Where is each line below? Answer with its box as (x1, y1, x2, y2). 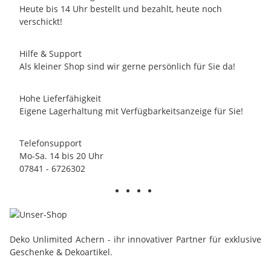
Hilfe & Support (19, 47, 82, 59)
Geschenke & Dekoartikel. (10, 246, 113, 258)
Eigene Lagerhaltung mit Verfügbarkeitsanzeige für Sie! (19, 105, 243, 117)
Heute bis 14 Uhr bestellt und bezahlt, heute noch (19, 2, 222, 15)
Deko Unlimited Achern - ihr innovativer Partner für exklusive (10, 233, 261, 245)
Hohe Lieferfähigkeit (19, 92, 101, 104)
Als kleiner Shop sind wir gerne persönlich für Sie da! (19, 60, 235, 72)
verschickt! (19, 15, 62, 27)
